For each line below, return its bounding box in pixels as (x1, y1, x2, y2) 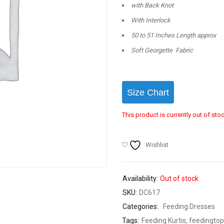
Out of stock (160, 174, 198, 182)
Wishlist (145, 141, 168, 148)
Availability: (122, 174, 158, 182)
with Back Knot (131, 1, 173, 9)
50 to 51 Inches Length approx (131, 31, 216, 39)
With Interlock (131, 16, 170, 24)
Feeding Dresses (163, 202, 215, 210)
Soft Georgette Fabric (131, 46, 193, 54)
